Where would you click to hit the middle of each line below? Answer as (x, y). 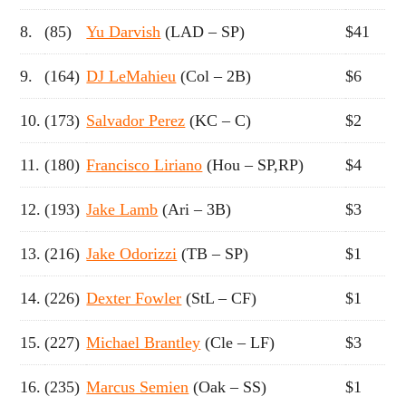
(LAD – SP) (203, 31)
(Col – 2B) (214, 76)
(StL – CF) (219, 298)
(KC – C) (218, 120)
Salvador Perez (136, 120)
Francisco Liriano (145, 164)
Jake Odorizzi (132, 253)
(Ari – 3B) (195, 209)
